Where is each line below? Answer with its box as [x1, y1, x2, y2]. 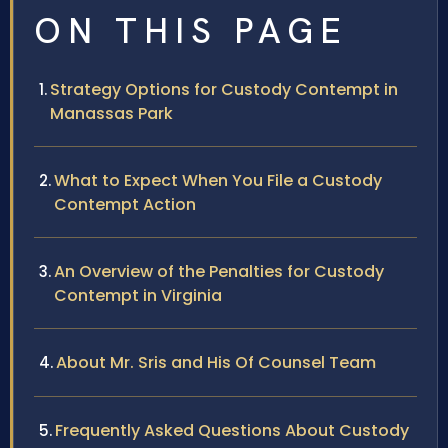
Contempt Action [54, 192, 196, 216]
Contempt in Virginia [54, 283, 222, 307]
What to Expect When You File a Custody [54, 168, 382, 192]
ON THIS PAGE [34, 7, 348, 54]
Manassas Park [50, 101, 173, 125]
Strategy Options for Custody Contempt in [50, 77, 398, 101]
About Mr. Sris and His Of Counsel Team [56, 350, 376, 374]
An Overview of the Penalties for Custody [54, 259, 384, 283]
